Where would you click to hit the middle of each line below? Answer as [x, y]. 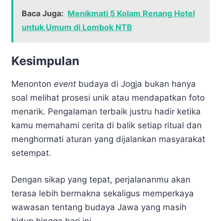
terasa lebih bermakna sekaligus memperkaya [103, 193]
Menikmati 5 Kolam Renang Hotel [131, 14]
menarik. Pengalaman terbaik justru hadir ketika [106, 112]
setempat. [31, 153]
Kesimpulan [45, 61]
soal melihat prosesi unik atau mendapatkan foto [108, 98]
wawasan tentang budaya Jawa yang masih [99, 207]
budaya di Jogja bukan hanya [136, 84]
